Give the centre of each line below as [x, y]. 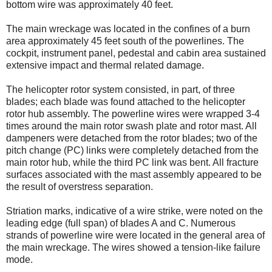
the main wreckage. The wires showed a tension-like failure [133, 247]
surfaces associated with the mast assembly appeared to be [134, 174]
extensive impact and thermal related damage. [105, 65]
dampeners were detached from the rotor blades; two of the [132, 138]
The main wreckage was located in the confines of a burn [128, 29]
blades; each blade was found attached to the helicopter [126, 101]
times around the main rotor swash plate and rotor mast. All [131, 126]
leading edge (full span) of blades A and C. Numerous [121, 223]
